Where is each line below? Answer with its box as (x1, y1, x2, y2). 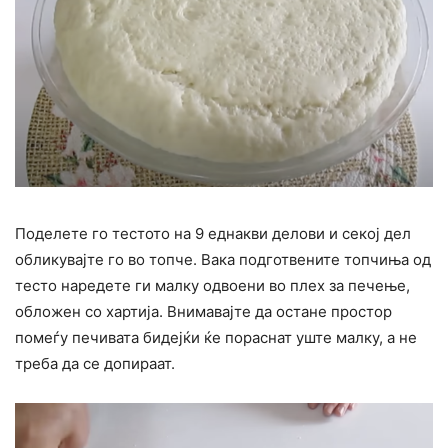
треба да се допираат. (15, 354, 175, 374)
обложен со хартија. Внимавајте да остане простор (15, 302, 392, 322)
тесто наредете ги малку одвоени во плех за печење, (15, 276, 410, 296)
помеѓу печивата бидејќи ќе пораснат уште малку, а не (15, 328, 417, 348)
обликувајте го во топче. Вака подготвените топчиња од (15, 250, 431, 270)
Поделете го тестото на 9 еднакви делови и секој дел (15, 224, 411, 244)
